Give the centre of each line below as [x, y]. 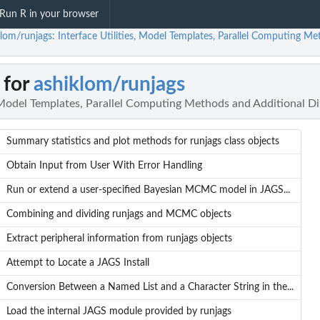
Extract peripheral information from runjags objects [119, 239]
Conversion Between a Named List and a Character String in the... [150, 287]
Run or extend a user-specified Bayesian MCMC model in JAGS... [148, 190]
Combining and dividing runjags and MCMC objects [119, 215]
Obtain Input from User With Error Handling [104, 166]
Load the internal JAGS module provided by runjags [119, 312]
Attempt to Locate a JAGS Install [77, 263]
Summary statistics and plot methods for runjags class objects [142, 142]
